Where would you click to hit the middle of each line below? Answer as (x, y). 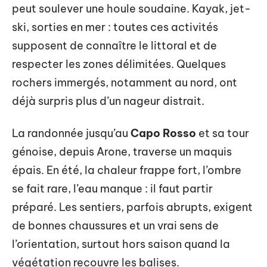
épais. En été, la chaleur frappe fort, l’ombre (127, 170)
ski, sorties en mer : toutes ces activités (115, 27)
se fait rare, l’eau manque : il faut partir (112, 188)
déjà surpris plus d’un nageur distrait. (108, 101)
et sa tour (223, 133)
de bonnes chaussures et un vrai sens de (115, 225)
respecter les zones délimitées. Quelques (119, 64)
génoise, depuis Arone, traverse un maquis (122, 151)
